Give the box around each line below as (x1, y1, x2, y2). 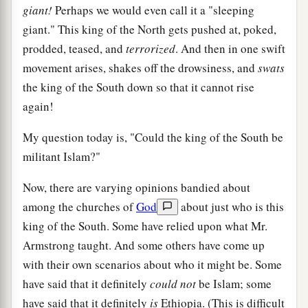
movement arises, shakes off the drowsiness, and (23, 59, 258, 76)
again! (23, 98, 54, 114)
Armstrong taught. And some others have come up (23, 236, 265, 253)
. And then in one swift (175, 40, 285, 56)
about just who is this (178, 198, 284, 214)
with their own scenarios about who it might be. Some (23, 256, 282, 272)
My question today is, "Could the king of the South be (23, 129, 283, 145)
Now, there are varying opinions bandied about (23, 179, 250, 195)
